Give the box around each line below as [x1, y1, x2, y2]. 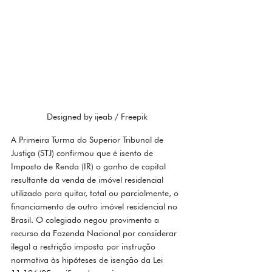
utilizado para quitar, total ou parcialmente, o [11, 188, 181, 199]
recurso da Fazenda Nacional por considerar [11, 228, 179, 239]
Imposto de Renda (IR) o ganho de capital [11, 161, 168, 172]
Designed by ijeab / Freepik [47, 112, 148, 122]
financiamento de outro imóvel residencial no [11, 202, 180, 212]
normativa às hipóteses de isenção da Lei [11, 255, 165, 265]
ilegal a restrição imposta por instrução [11, 242, 158, 252]
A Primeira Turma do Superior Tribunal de [11, 135, 166, 145]
